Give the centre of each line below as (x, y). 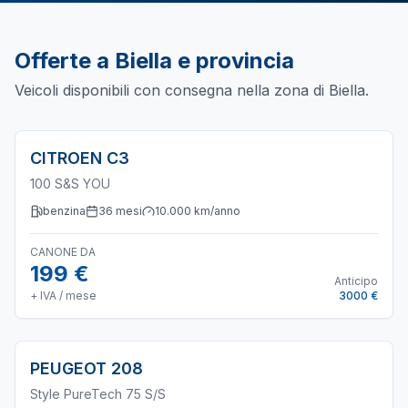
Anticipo (356, 281)
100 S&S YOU (70, 184)
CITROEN (66, 158)
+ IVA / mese (63, 296)
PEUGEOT (68, 368)
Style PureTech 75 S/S (98, 394)
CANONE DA (63, 252)
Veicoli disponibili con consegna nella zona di (172, 90)
